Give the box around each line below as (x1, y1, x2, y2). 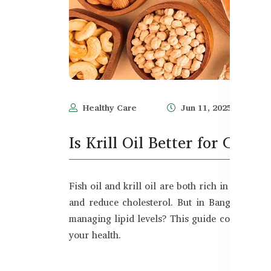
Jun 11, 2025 (178, 100, 232, 115)
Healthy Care (80, 100, 137, 115)
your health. (69, 227, 121, 243)
